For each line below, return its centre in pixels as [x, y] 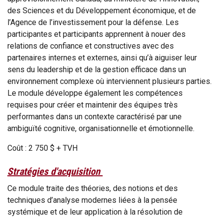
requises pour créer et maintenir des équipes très [93, 105]
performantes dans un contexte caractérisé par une [95, 117]
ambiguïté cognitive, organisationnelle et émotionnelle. [102, 129]
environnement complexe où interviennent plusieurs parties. [110, 82]
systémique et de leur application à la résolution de [95, 212]
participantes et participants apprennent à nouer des [96, 34]
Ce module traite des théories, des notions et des [93, 189]
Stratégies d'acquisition [55, 172]
